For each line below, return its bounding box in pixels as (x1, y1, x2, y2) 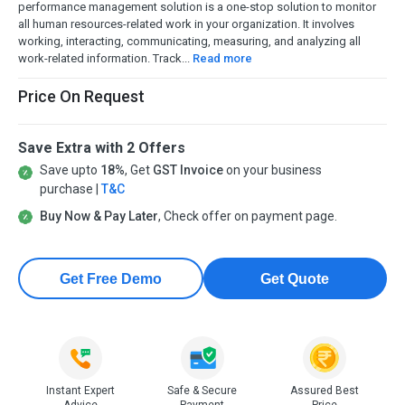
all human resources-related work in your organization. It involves (18, 17, 354, 32)
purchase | (39, 182, 101, 197)
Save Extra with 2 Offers (18, 139, 185, 157)
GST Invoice (152, 163, 223, 178)
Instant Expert (46, 384, 116, 398)
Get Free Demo (59, 270, 162, 287)
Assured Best (289, 384, 359, 398)
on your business (222, 163, 322, 178)
